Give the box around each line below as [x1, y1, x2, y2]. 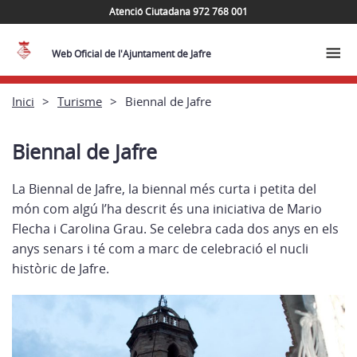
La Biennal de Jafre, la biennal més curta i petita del [12, 180, 316, 198]
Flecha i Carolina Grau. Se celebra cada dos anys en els [12, 220, 339, 237]
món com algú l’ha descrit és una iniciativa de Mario [12, 200, 322, 218]
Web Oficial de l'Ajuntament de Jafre [52, 47, 212, 61]
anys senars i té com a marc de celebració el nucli [12, 240, 308, 257]
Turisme [57, 92, 102, 109]
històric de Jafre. [12, 260, 109, 277]
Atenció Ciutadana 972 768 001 [109, 4, 248, 18]
